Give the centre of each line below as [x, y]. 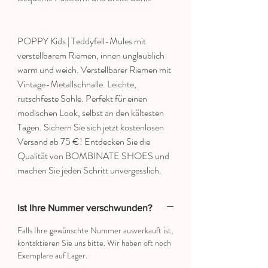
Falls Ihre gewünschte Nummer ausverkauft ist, [95, 231]
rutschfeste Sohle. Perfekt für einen [82, 99]
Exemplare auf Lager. [52, 256]
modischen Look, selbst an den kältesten [91, 113]
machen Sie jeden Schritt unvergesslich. [89, 170]
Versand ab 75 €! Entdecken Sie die [84, 142]
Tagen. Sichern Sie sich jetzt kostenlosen [91, 127]
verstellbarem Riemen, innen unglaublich [91, 56]
